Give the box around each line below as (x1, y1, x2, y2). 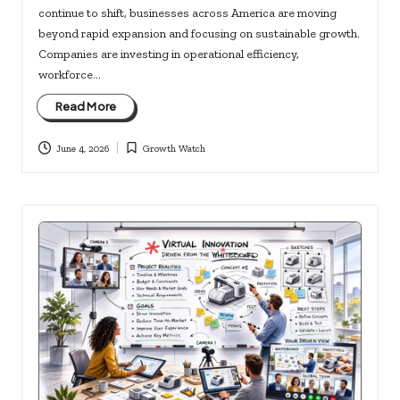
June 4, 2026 (55, 141, 109, 154)
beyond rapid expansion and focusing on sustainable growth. (37, 25, 360, 40)
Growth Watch (143, 141, 206, 154)
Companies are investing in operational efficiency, (37, 46, 299, 61)
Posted (123, 149, 151, 162)
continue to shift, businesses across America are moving (37, 4, 337, 20)
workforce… (37, 66, 101, 81)
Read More (54, 99, 117, 114)
